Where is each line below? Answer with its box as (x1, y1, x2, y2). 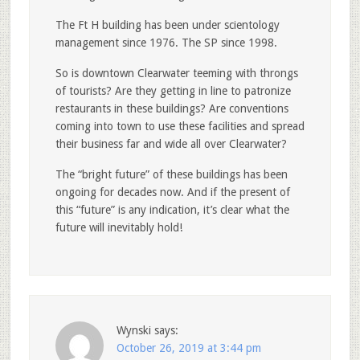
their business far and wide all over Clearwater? (55, 137, 287, 151)
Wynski (116, 324, 151, 337)
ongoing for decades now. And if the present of (55, 186, 290, 199)
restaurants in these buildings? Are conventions (55, 102, 288, 116)
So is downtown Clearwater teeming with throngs (55, 67, 298, 80)
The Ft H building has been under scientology (55, 18, 280, 32)
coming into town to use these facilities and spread (55, 120, 305, 133)
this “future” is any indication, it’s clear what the (55, 203, 289, 217)
